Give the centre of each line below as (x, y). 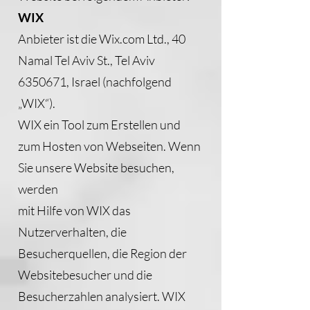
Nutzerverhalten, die (72, 232)
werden (38, 189)
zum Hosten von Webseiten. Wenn (109, 146)
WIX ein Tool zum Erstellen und (99, 125)
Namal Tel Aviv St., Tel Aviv (86, 60)
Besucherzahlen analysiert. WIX (102, 296)
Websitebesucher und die (85, 275)
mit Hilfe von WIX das (74, 210)
